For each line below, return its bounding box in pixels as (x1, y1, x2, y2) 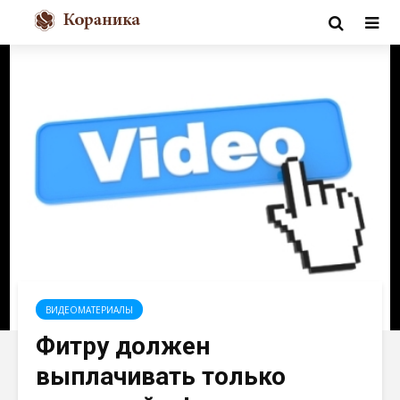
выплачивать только (36, 362, 286, 391)
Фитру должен (36, 331, 210, 361)
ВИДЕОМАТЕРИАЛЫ (46, 304, 133, 316)
